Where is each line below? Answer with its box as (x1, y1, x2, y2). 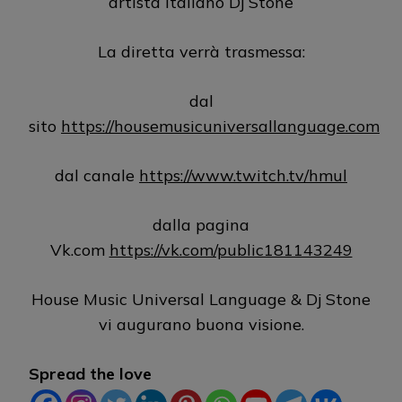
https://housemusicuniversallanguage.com (61, 115, 380, 136)
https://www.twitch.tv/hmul (139, 164, 347, 186)
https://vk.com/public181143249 (109, 239, 353, 260)
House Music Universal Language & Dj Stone (31, 288, 371, 310)
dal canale (55, 164, 139, 186)
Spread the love (29, 363, 152, 384)
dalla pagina (153, 214, 249, 235)
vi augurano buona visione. (98, 313, 304, 335)
